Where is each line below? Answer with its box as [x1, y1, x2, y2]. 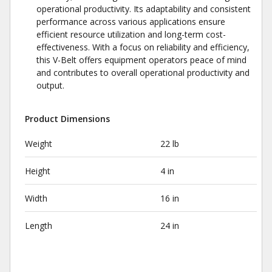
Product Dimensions [25, 113, 110, 124]
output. [36, 80, 64, 91]
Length [25, 220, 52, 231]
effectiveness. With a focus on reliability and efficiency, [36, 41, 250, 53]
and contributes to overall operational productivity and [36, 67, 250, 78]
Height [25, 165, 50, 177]
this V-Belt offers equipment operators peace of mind [36, 54, 246, 66]
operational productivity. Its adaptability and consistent [36, 3, 251, 15]
